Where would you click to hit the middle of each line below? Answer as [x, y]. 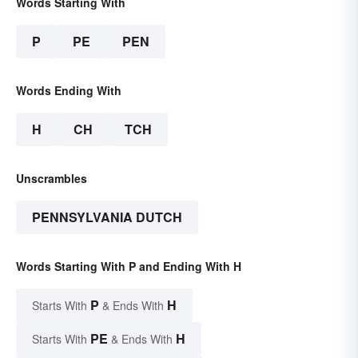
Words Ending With [69, 91]
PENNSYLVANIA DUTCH [107, 217]
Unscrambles [52, 179]
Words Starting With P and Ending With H [129, 267]
